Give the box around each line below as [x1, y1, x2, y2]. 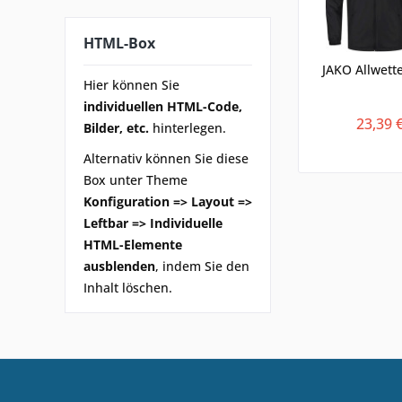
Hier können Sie [83, 75, 179, 93]
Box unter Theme [83, 170, 188, 188]
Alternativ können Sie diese [83, 149, 249, 167]
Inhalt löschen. [83, 278, 172, 296]
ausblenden [83, 257, 155, 275]
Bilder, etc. [83, 118, 149, 136]
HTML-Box [83, 33, 155, 54]
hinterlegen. [149, 118, 226, 136]
